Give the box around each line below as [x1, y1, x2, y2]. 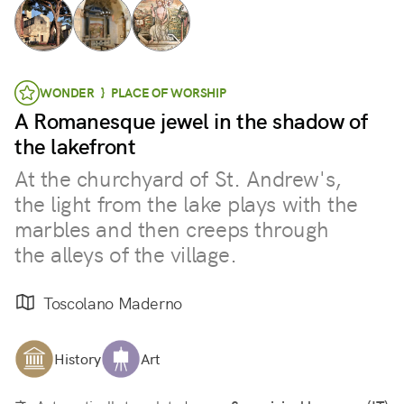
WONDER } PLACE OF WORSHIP [40, 85, 226, 101]
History [54, 349, 101, 369]
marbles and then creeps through [14, 216, 330, 243]
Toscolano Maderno [43, 292, 183, 314]
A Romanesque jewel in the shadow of [14, 107, 368, 135]
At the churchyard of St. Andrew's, [14, 165, 342, 193]
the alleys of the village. [14, 241, 237, 269]
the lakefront [14, 133, 136, 161]
